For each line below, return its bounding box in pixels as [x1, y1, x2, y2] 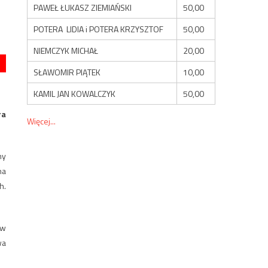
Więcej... [27, 114, 56, 127]
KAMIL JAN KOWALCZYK [33, 87, 116, 100]
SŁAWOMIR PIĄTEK [33, 65, 101, 78]
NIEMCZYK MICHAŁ [33, 44, 99, 57]
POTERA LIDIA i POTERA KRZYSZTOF [33, 22, 164, 35]
